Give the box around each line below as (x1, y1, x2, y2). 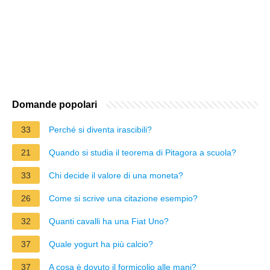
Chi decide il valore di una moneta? (49, 170, 183, 180)
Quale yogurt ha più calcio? (49, 239, 153, 249)
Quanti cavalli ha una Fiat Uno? (49, 216, 169, 226)
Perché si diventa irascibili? (49, 124, 152, 134)
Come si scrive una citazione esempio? (49, 193, 198, 203)
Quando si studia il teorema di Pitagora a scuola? (49, 147, 236, 157)
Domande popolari (12, 99, 97, 110)
